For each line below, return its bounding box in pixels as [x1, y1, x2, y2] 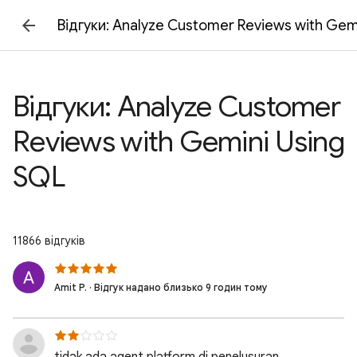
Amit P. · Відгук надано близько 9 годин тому [54, 281, 268, 293]
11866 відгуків [13, 233, 85, 248]
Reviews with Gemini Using [13, 124, 344, 159]
